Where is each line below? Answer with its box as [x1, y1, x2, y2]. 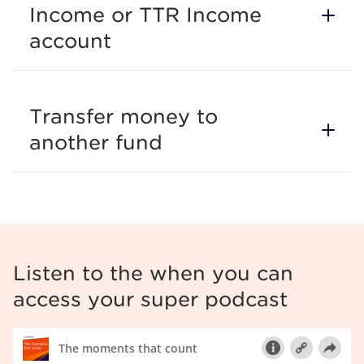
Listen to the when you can [13, 260, 293, 285]
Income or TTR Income [29, 2, 262, 27]
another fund [29, 129, 162, 154]
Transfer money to [29, 103, 218, 128]
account [29, 28, 111, 53]
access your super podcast [13, 286, 288, 311]
